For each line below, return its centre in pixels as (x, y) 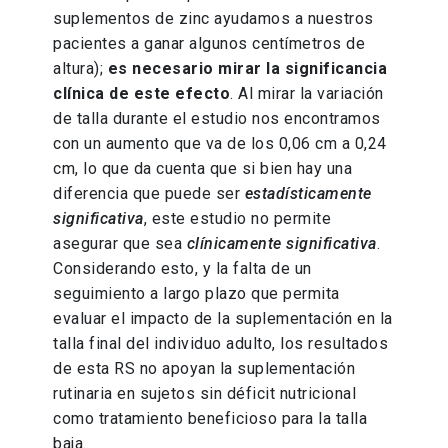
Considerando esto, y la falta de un (182, 269)
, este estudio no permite (237, 219)
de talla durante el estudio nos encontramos (217, 119)
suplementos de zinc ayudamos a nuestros (213, 19)
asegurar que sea (120, 244)
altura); (80, 69)
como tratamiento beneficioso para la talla (210, 419)
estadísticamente (308, 194)
